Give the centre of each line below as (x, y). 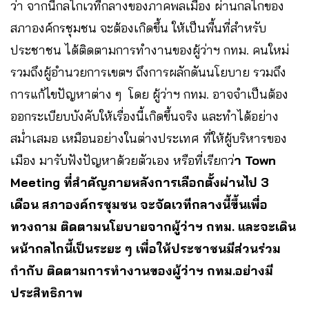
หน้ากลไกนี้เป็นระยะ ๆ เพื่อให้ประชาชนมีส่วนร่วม (146, 248)
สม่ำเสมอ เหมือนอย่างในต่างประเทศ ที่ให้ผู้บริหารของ (149, 138)
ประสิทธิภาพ (47, 292)
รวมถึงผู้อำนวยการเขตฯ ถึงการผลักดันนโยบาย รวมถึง (148, 72)
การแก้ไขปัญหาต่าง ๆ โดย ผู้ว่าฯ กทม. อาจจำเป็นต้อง (149, 94)
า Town (255, 160)
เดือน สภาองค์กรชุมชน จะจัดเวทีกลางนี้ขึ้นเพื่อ (139, 204)
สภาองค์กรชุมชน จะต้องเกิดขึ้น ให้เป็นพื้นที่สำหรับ (138, 28)
